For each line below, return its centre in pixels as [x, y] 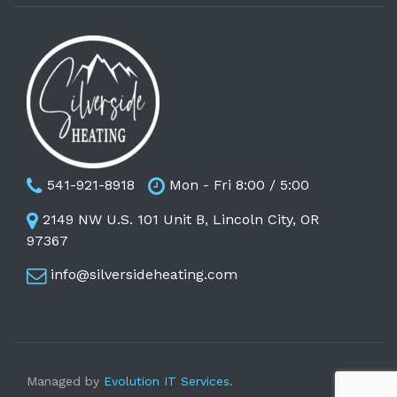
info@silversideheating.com [144, 275]
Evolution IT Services [167, 381]
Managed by [65, 381]
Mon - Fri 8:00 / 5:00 [239, 185]
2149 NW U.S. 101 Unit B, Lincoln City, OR [181, 220]
